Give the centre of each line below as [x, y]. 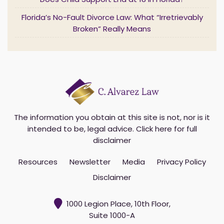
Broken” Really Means [112, 30]
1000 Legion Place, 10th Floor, [118, 205]
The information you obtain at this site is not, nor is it [112, 118]
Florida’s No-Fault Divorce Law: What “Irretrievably [112, 19]
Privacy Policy [181, 163]
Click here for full [166, 130]
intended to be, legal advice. [81, 130]
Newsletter [90, 163]
